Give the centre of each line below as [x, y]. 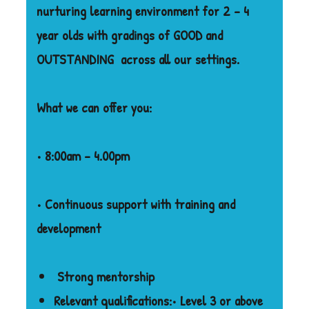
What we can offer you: [94, 107]
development [69, 228]
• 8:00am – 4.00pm [83, 155]
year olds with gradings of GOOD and [130, 34]
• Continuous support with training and [136, 203]
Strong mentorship [104, 276]
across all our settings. [180, 59]
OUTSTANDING [76, 59]
